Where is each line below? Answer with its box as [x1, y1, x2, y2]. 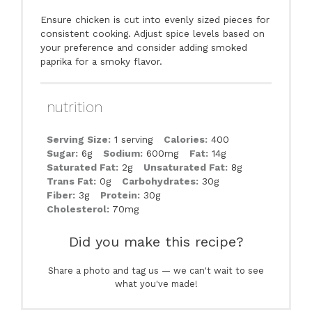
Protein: [100, 189, 140, 201]
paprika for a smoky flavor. [40, 56, 163, 68]
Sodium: [102, 148, 143, 159]
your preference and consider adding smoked [40, 42, 248, 54]
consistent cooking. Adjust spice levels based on [40, 28, 265, 40]
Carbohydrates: [121, 175, 198, 187]
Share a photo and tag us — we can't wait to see [48, 265, 264, 276]
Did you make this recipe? [68, 233, 244, 250]
